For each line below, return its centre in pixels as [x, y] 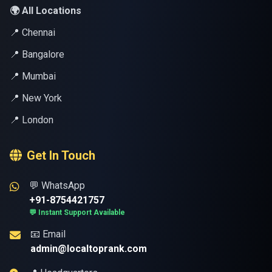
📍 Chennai [32, 32]
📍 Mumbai [33, 76]
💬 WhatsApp [57, 185]
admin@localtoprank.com [89, 249]
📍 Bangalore [37, 54]
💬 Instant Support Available [77, 212]
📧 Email [48, 234]
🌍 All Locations [46, 11]
